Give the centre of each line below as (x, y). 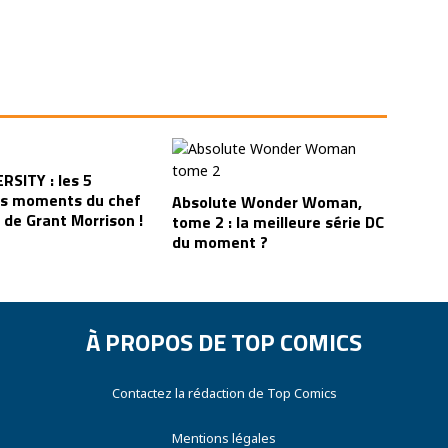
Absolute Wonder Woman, (267, 202)
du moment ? (220, 242)
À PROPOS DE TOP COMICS (224, 342)
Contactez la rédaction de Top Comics (224, 393)
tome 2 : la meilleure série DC (278, 222)
